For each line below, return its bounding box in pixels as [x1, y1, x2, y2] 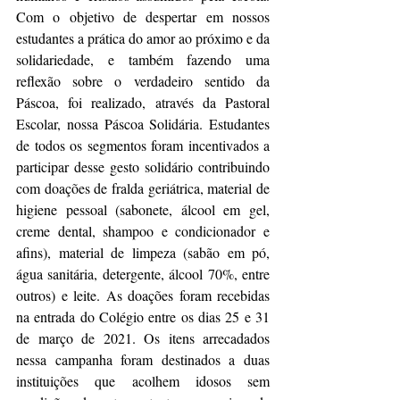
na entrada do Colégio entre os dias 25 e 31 [16, 307, 270, 326]
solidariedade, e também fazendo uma [16, 50, 270, 69]
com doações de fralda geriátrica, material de [16, 179, 270, 197]
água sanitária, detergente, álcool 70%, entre [16, 264, 270, 283]
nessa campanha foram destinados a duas [16, 350, 270, 369]
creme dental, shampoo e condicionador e [16, 221, 270, 240]
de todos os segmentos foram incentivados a [16, 136, 270, 154]
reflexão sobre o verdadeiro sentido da [16, 71, 270, 90]
